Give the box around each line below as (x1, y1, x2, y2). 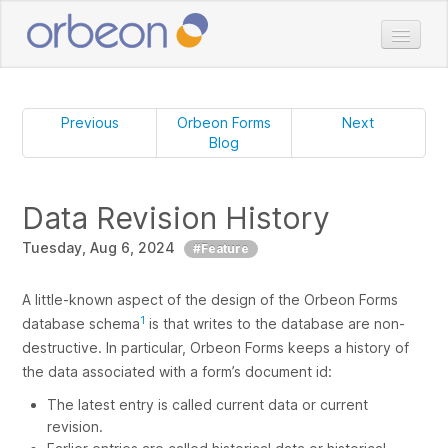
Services (338, 204, 400, 224)
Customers (338, 239, 416, 259)
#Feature (193, 241, 250, 256)
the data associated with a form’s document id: (22, 362, 333, 380)
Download (338, 134, 409, 154)
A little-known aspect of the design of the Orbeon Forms (22, 290, 399, 308)
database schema (22, 314, 141, 332)
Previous (60, 113, 119, 131)
